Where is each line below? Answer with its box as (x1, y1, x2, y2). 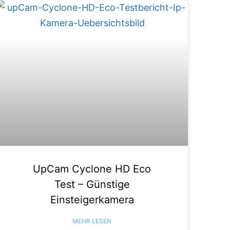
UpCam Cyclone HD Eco (33, 162, 151, 175)
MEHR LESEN (72, 217, 112, 225)
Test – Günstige (54, 178, 130, 190)
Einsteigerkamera (50, 193, 134, 206)
